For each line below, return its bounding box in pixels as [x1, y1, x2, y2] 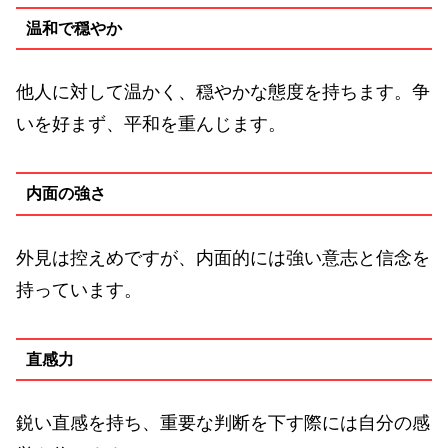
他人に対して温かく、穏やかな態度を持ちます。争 [16, 82, 430, 103]
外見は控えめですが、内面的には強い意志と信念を [16, 247, 430, 268]
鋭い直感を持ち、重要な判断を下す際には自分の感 [16, 413, 430, 434]
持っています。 [16, 279, 142, 300]
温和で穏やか [25, 19, 122, 37]
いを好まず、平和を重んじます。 [16, 114, 286, 135]
